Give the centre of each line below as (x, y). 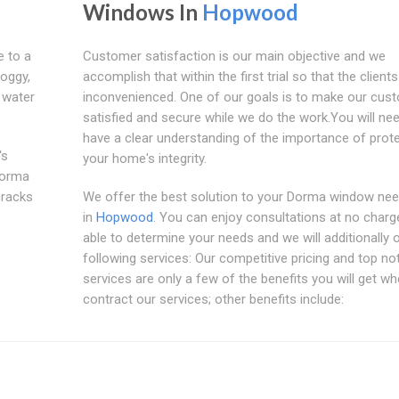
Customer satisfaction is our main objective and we (234, 57)
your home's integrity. (144, 159)
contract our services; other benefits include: (213, 300)
